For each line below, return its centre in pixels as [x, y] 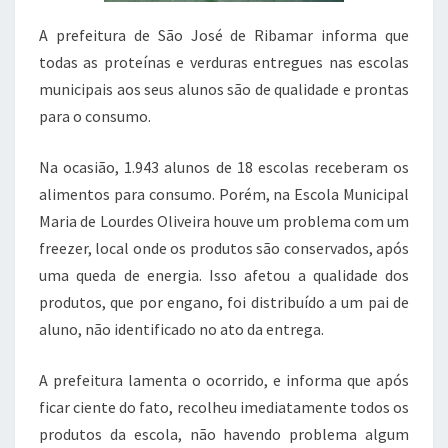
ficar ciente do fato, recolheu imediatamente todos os [224, 407]
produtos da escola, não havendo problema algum [224, 434]
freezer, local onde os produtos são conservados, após [224, 248]
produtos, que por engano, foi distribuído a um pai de [224, 302]
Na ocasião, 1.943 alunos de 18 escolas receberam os [224, 167]
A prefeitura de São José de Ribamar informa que [224, 35]
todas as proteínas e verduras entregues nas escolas [224, 62]
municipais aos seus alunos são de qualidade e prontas [224, 89]
